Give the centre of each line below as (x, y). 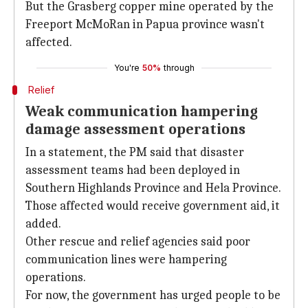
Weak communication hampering (142, 111)
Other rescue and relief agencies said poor (138, 242)
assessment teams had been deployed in (133, 170)
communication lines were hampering (126, 260)
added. (43, 224)
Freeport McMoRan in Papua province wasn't (145, 24)
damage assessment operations (135, 129)
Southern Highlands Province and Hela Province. (153, 188)
